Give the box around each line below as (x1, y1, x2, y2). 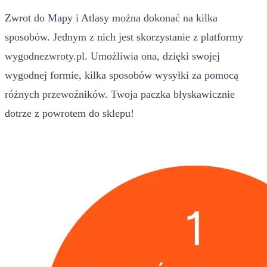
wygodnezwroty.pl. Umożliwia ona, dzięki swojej (5, 49, 220, 62)
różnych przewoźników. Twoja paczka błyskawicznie (5, 88, 235, 100)
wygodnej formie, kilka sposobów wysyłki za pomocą (5, 69, 238, 81)
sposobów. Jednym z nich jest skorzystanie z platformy (5, 30, 243, 43)
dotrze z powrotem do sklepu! (5, 107, 134, 119)
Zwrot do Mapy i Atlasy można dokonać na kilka (5, 11, 218, 24)
